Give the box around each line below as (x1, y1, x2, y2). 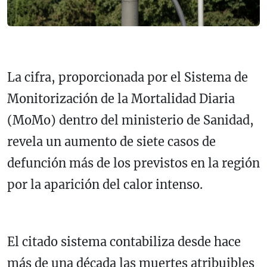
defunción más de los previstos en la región (7, 156, 260, 171)
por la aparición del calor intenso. (7, 177, 203, 193)
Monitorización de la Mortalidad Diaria (7, 91, 235, 107)
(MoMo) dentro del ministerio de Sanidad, (7, 113, 254, 128)
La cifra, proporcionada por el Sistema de (7, 70, 248, 85)
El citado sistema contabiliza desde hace (7, 234, 241, 250)
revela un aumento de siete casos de (7, 134, 216, 150)
